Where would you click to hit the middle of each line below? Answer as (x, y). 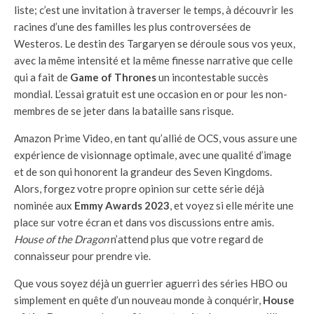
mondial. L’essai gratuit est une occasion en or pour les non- (151, 94)
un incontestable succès (212, 77)
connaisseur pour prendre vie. (82, 256)
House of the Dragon (61, 239)
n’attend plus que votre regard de (186, 239)
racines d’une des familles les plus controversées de (132, 27)
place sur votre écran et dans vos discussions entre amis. (144, 223)
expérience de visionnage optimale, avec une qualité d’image (153, 155)
